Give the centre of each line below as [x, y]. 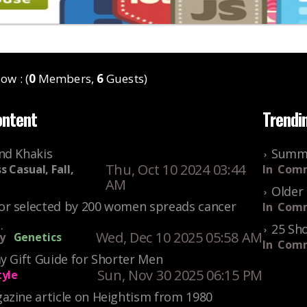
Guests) [125, 78]
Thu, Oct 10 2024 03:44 [175, 170]
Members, [66, 78]
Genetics [37, 237]
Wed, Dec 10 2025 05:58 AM [179, 237]
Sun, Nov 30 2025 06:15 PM [180, 275]
